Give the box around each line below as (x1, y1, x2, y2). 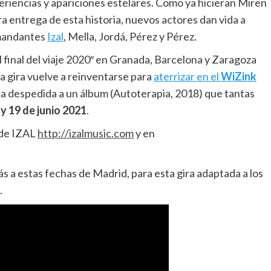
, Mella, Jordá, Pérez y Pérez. (64, 30, 197, 44)
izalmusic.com (69, 126, 134, 140)
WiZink (221, 70, 256, 83)
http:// (38, 126, 69, 140)
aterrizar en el (154, 70, 221, 83)
